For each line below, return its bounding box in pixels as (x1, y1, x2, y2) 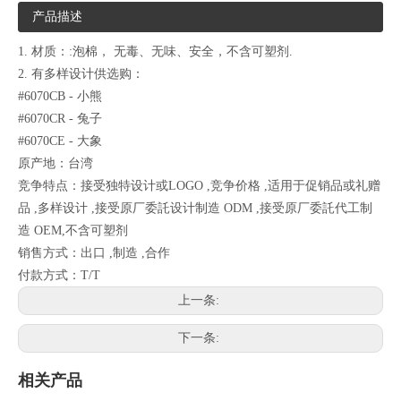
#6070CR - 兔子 (18, 112, 102, 126)
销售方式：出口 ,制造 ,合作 (18, 246, 170, 260)
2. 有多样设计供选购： (18, 67, 144, 81)
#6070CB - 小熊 (18, 90, 102, 104)
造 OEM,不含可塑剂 (18, 224, 128, 238)
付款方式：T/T (18, 269, 100, 283)
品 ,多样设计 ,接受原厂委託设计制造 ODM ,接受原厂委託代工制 (18, 201, 372, 216)
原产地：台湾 (18, 157, 93, 171)
